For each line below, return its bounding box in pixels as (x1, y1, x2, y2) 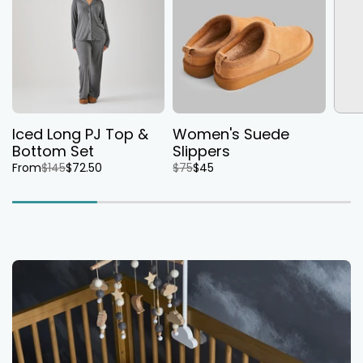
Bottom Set (12, 140, 94, 161)
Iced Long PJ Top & (12, 123, 148, 144)
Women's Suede (173, 123, 290, 144)
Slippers (173, 140, 231, 161)
